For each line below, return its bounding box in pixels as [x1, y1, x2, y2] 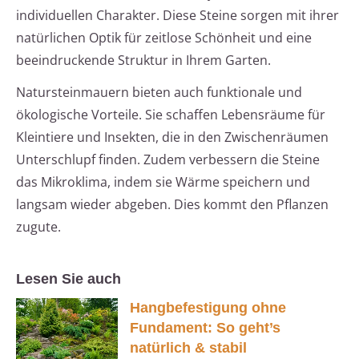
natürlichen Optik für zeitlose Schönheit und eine [16, 29, 312, 47]
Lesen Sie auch [16, 271, 121, 288]
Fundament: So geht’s [130, 320, 280, 337]
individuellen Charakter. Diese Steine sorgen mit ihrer [16, 6, 339, 25]
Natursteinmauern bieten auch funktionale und [16, 83, 302, 102]
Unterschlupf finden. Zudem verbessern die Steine [16, 151, 320, 169]
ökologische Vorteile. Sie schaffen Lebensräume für [16, 106, 325, 124]
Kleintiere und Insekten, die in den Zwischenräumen [16, 128, 329, 147]
